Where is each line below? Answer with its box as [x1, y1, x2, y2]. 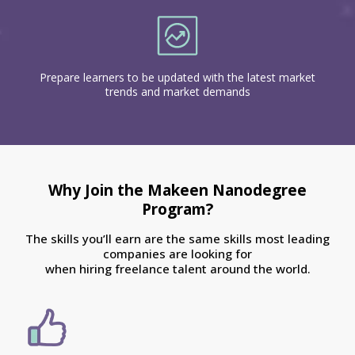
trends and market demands [105, 84, 250, 100]
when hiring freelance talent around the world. [44, 261, 311, 277]
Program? [142, 199, 213, 220]
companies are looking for [103, 246, 252, 262]
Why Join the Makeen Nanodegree [48, 180, 307, 201]
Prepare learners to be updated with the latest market [40, 70, 315, 86]
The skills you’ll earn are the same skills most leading [25, 231, 330, 247]
